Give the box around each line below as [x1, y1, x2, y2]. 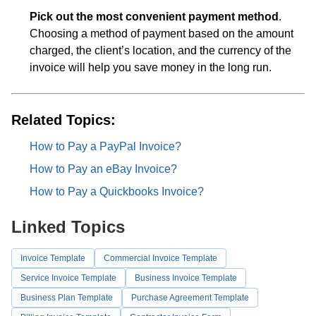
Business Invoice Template [135, 273, 237, 283]
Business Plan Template [20, 293, 113, 303]
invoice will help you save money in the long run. [30, 61, 272, 73]
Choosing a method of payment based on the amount [30, 28, 293, 39]
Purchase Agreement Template [131, 293, 249, 303]
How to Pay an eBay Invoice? [30, 163, 177, 175]
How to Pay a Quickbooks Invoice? [30, 186, 204, 197]
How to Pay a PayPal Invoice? [30, 140, 181, 152]
